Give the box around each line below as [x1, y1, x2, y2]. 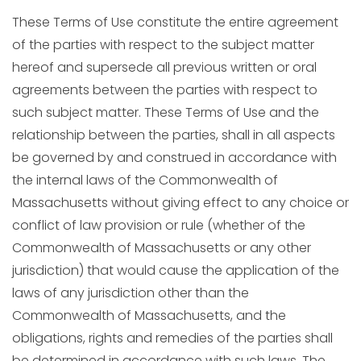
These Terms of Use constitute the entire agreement [12, 13, 338, 31]
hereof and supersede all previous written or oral [12, 58, 317, 77]
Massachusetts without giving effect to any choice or [12, 193, 349, 212]
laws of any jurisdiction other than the [12, 284, 249, 302]
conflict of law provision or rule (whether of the [12, 216, 305, 234]
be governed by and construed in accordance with [12, 148, 337, 167]
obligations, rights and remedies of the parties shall [12, 329, 333, 347]
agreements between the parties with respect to [12, 81, 317, 99]
